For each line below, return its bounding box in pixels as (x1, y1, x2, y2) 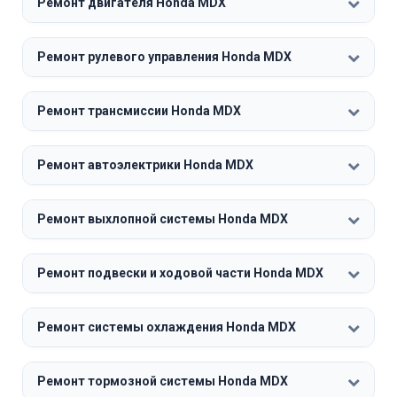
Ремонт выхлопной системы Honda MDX (37, 212, 288, 226)
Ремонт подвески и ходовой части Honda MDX (37, 266, 323, 280)
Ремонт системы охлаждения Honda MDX (37, 320, 296, 334)
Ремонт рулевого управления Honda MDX (37, 50, 292, 64)
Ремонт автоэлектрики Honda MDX (37, 158, 253, 172)
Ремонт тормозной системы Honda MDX (37, 374, 288, 388)
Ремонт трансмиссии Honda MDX (37, 104, 241, 118)
